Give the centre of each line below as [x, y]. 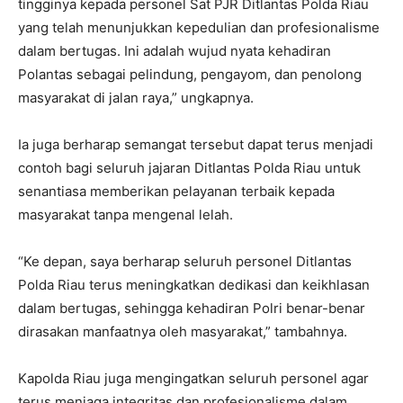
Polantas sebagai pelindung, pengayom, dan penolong [190, 75]
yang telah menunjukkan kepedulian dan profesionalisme [199, 28]
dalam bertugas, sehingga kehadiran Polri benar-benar [192, 309]
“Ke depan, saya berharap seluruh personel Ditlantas [185, 262]
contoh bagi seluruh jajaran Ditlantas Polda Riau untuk [189, 168]
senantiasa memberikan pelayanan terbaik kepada [176, 192]
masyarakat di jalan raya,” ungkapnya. [136, 98]
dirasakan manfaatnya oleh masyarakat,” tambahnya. [183, 332]
